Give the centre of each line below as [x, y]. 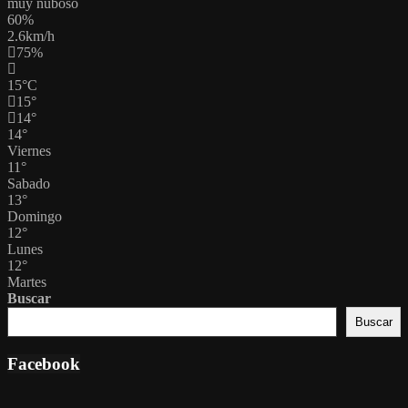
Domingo [35, 217]
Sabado [29, 184]
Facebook [44, 364]
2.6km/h [31, 36]
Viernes [29, 151]
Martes [27, 282]
